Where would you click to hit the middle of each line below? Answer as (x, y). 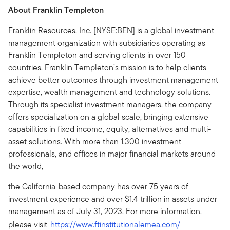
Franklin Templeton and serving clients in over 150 (97, 55)
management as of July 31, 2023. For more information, (105, 211)
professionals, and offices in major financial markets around (112, 154)
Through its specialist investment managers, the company (110, 104)
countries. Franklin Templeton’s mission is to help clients (107, 68)
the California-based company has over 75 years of (98, 187)
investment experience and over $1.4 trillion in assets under (113, 199)
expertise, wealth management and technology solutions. (109, 92)
